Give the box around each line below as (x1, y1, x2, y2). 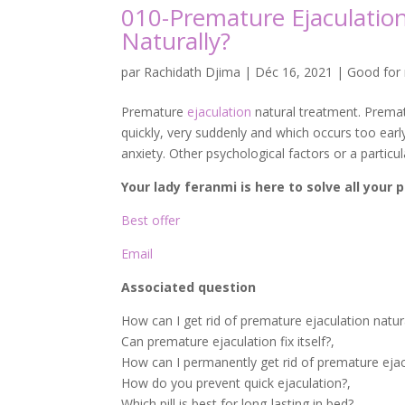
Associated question (121, 278, 257, 297)
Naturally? (121, 24, 231, 58)
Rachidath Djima (144, 63, 241, 81)
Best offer (121, 212, 181, 230)
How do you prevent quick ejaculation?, (121, 374, 352, 392)
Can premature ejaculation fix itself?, (121, 333, 335, 351)
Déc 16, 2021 (255, 63, 334, 81)
